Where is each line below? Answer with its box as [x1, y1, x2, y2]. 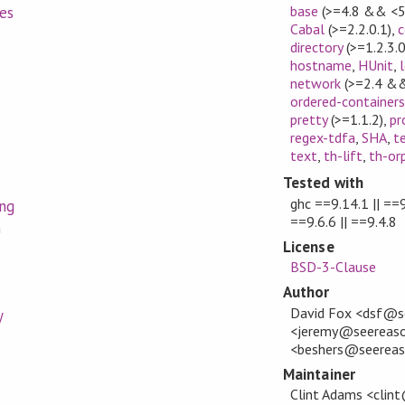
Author [283, 282, 330, 303]
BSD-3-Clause [289, 258, 376, 277]
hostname [289, 56, 352, 75]
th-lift [323, 146, 363, 165]
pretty [289, 110, 327, 129]
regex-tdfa [289, 128, 355, 147]
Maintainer [283, 363, 355, 384]
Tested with [283, 173, 363, 193]
